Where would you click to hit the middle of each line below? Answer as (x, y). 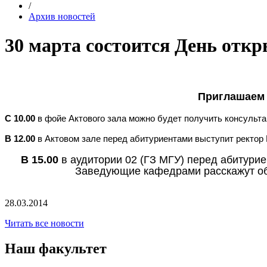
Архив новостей (62, 16)
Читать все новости (44, 223)
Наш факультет (56, 248)
